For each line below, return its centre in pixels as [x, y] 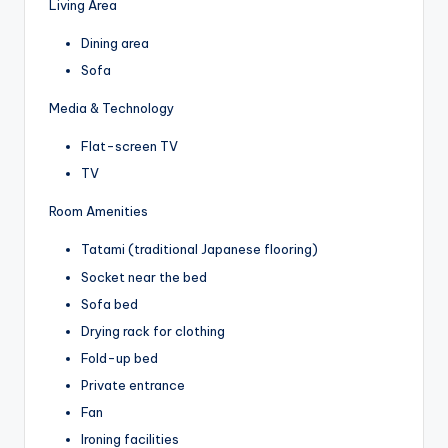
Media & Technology [111, 108]
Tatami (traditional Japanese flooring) [199, 249]
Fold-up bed [119, 357]
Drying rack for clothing [153, 330]
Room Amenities [98, 211]
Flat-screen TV [129, 146]
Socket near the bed [144, 276]
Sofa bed [109, 303]
